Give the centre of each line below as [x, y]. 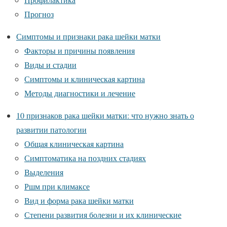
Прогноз [39, 14]
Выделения [44, 172]
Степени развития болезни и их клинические [103, 215]
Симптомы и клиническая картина [85, 79]
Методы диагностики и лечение [80, 93]
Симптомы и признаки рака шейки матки [88, 36]
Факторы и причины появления [80, 50]
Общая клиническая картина [74, 144]
